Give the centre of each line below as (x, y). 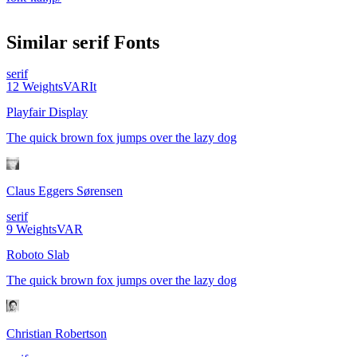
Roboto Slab (38, 255)
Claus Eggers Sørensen (65, 191)
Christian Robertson (57, 334)
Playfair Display (47, 112)
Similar (39, 43)
